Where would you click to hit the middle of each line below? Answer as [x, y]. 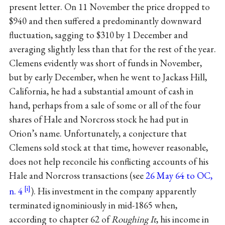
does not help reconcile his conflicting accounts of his [108, 161]
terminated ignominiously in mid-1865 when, [93, 205]
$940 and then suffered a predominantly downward [105, 21]
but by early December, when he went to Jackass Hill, [108, 77]
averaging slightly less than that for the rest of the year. [112, 49]
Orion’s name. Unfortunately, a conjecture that [98, 133]
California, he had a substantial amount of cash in [101, 91]
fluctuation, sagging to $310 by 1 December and [98, 35]
